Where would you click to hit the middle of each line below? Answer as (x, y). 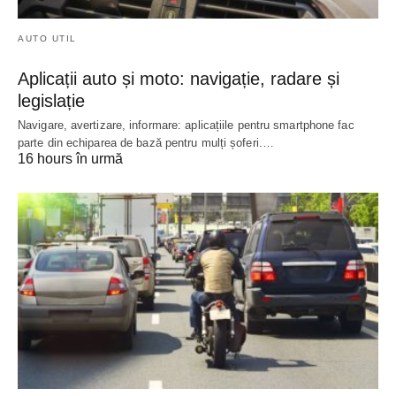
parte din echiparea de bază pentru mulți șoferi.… (146, 143)
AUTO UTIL (47, 39)
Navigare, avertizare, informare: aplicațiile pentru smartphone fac (186, 126)
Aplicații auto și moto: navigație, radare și (179, 79)
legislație (51, 101)
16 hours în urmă (70, 159)
